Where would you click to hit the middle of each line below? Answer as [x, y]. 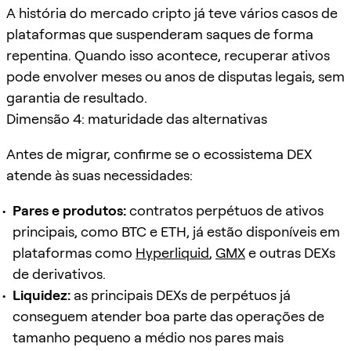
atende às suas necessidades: [100, 175]
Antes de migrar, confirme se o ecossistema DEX [159, 154]
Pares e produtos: [69, 210]
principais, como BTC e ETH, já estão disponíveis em [176, 231]
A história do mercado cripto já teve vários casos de [172, 13]
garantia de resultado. [77, 97]
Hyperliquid [172, 252]
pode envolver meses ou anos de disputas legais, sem [175, 76]
